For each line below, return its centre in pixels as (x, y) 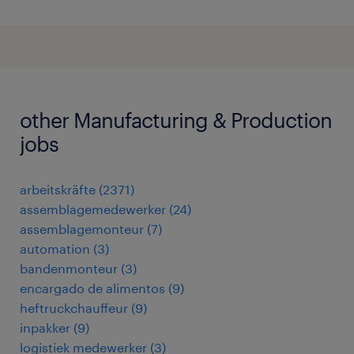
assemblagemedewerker (93, 209)
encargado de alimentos (92, 288)
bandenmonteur (69, 268)
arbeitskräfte (58, 189)
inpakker (45, 328)
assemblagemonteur (82, 229)
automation (55, 249)
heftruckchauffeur (74, 308)
